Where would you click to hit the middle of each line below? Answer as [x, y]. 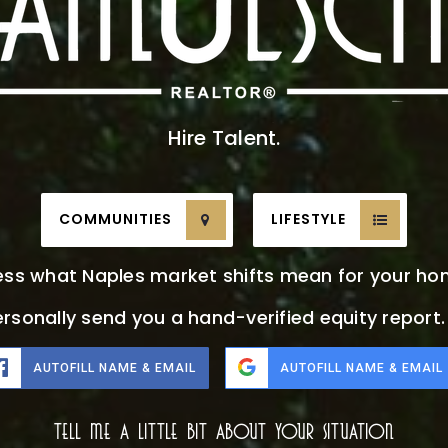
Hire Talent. [224, 137]
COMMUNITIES [115, 219]
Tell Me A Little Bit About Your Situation [224, 431]
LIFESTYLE [309, 219]
